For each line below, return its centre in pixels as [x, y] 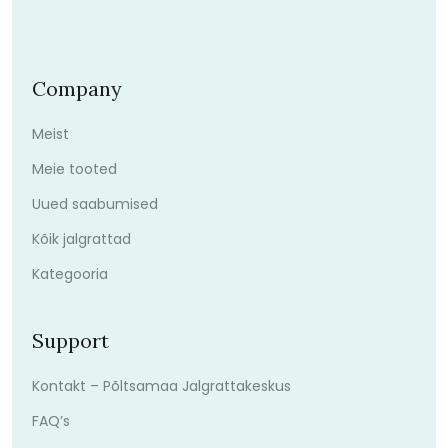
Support [70, 340]
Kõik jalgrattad [81, 238]
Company [77, 88]
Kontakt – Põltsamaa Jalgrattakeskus [161, 385]
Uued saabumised [95, 203]
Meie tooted [74, 168]
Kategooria [70, 273]
